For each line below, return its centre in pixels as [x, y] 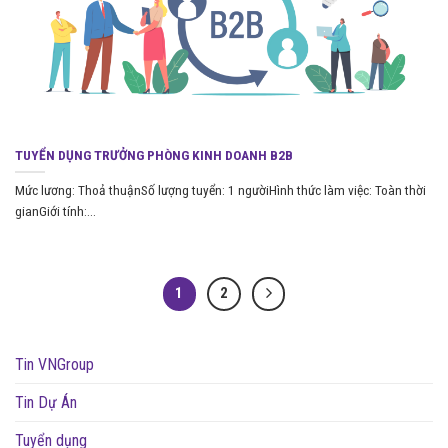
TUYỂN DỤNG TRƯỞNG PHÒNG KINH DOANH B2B [154, 155]
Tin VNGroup [54, 365]
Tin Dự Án [46, 403]
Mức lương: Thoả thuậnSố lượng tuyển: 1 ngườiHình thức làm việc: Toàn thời [220, 189]
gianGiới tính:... [55, 210]
